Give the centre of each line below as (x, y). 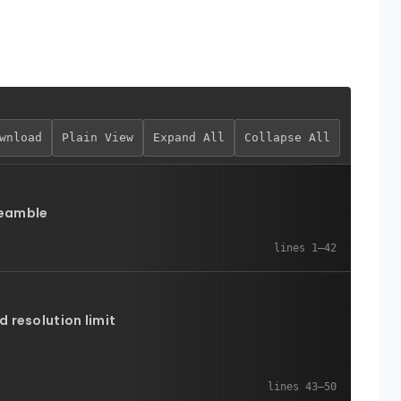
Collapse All (287, 137)
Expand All (188, 137)
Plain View (97, 137)
